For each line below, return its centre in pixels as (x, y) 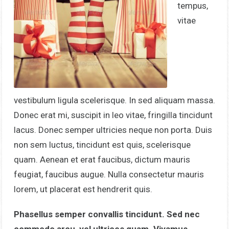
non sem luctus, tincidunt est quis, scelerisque (102, 145)
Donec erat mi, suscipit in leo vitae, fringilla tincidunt (113, 115)
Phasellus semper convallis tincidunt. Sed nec (107, 214)
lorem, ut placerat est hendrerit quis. (83, 189)
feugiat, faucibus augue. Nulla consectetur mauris (109, 174)
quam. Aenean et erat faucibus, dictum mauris (102, 159)
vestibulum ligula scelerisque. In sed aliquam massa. (114, 100)
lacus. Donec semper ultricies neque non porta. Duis (113, 130)
